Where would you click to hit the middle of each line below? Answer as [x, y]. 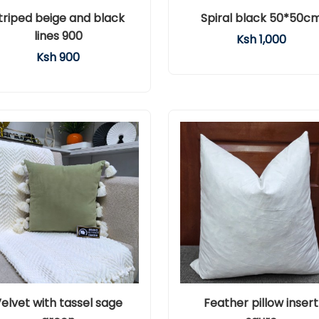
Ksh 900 [58, 57]
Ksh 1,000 [261, 40]
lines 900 [58, 36]
